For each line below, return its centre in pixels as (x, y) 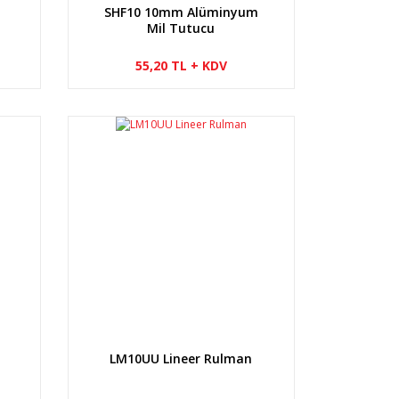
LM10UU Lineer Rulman (181, 358)
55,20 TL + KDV (181, 65)
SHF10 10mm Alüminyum (181, 12)
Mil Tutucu (181, 28)
